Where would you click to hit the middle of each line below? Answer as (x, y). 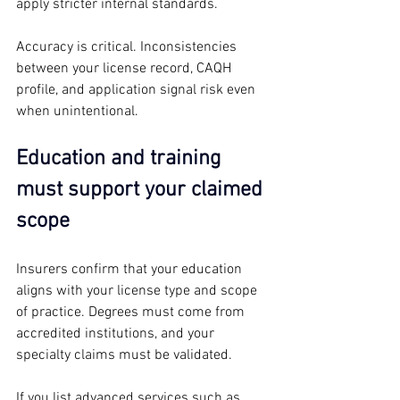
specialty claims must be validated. (124, 355)
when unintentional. (77, 111)
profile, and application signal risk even (137, 90)
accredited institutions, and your (117, 333)
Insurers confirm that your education (131, 269)
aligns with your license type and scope (138, 291)
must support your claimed (142, 190)
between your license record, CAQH (125, 68)
